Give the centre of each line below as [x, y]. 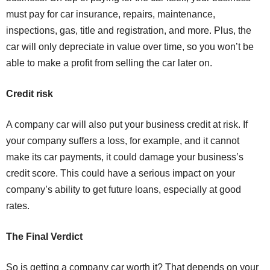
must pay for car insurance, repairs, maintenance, [111, 14]
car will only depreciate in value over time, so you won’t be [130, 47]
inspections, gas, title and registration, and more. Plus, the [129, 31]
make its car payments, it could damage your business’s [125, 157]
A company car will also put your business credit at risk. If [127, 125]
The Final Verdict [44, 237]
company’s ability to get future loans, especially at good [124, 190]
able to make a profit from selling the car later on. [109, 63]
